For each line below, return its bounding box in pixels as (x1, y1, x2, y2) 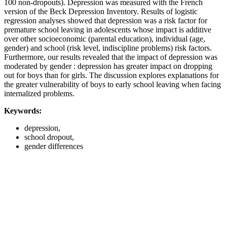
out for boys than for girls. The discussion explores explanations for (4, 70, 219, 80)
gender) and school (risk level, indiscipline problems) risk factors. (4, 43, 212, 52)
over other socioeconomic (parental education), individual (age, (4, 34, 205, 43)
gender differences (24, 141, 83, 150)
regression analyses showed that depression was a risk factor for (4, 16, 207, 25)
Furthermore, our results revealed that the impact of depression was (4, 52, 217, 61)
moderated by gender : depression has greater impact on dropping (4, 61, 212, 70)
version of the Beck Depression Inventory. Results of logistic (4, 7, 198, 16)
